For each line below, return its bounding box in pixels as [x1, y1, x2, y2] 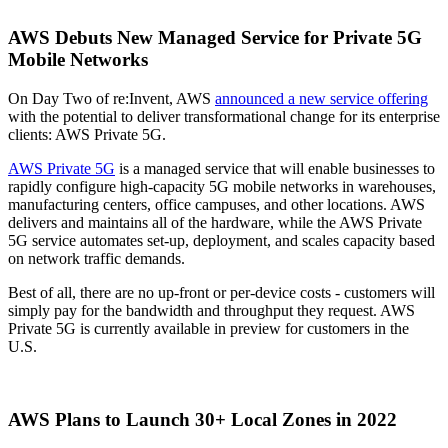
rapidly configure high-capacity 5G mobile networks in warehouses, [8, 177, 436, 195]
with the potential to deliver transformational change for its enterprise [8, 107, 440, 125]
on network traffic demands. [8, 249, 185, 267]
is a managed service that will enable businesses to [115, 159, 435, 177]
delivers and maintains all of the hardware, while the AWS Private [8, 213, 422, 231]
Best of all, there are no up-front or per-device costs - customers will [8, 283, 435, 301]
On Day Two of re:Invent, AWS [8, 89, 215, 107]
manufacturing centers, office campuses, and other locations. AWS [8, 195, 425, 213]
